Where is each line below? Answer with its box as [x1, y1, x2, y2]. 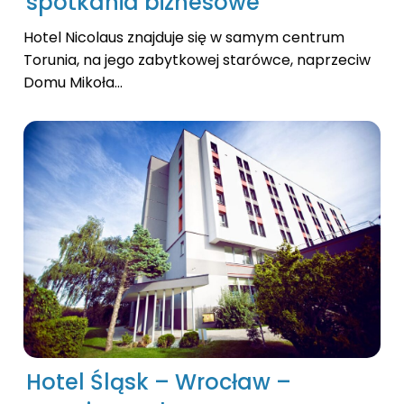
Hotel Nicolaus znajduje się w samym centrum [23, 26, 344, 48]
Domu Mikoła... [23, 71, 123, 93]
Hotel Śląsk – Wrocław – [26, 366, 291, 397]
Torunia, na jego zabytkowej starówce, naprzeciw [23, 49, 371, 70]
